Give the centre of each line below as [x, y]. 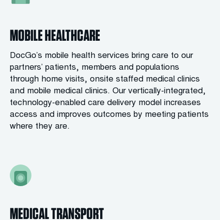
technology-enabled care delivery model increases [105, 103]
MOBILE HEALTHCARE [55, 35]
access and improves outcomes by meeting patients [109, 115]
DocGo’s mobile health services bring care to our [101, 56]
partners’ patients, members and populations [95, 68]
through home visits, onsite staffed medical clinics [105, 80]
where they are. [40, 127]
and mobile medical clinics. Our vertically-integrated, [108, 92]
